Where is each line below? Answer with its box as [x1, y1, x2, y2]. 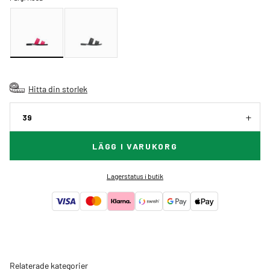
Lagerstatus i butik [106, 171, 163, 181]
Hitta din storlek [28, 83, 87, 94]
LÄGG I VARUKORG [92, 140, 178, 151]
